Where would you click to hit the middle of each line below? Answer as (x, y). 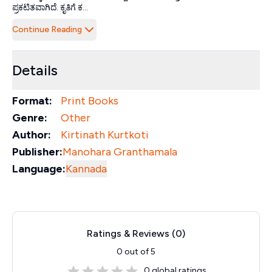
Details (35, 70)
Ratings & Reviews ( (131, 233)
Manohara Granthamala (120, 152)
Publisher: (37, 152)
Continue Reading (47, 29)
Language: (39, 169)
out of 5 (139, 252)
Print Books (90, 101)
